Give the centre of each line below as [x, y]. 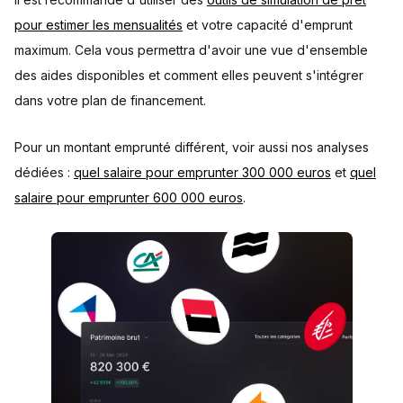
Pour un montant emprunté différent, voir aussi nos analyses [192, 147]
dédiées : [44, 172]
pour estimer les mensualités [99, 25]
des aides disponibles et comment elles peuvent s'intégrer [189, 75]
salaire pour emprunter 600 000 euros [129, 197]
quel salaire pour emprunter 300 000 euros [202, 172]
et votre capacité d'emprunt [268, 25]
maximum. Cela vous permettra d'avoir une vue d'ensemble [191, 50]
